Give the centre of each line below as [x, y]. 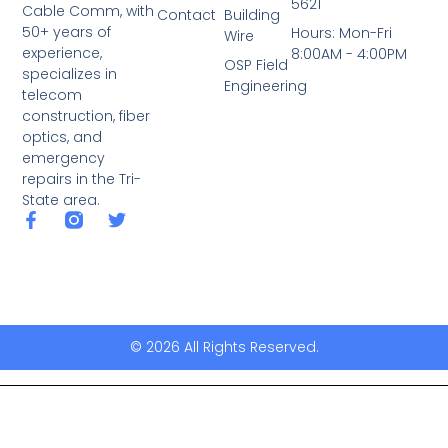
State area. [61, 200]
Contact [186, 15]
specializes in [70, 74]
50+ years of [67, 32]
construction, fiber [86, 116]
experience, [62, 53]
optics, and [62, 137]
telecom [52, 95]
